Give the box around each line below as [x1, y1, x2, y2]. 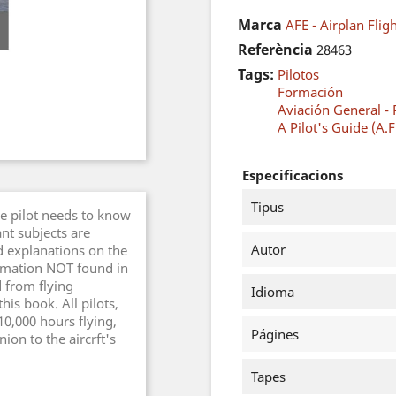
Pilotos [278, 65, 319, 83]
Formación [278, 83, 343, 101]
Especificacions [242, 166, 343, 184]
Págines [251, 325, 299, 343]
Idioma [251, 283, 294, 301]
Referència [238, 40, 313, 59]
